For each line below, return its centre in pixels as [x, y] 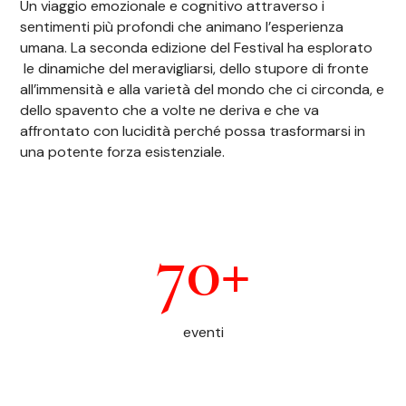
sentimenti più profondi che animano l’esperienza [182, 27]
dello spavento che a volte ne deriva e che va [170, 111]
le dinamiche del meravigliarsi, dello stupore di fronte [195, 69]
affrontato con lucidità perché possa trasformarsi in [193, 131]
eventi [203, 333]
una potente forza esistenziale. [123, 152]
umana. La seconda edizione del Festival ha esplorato [197, 48]
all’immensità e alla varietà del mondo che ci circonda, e [203, 90]
